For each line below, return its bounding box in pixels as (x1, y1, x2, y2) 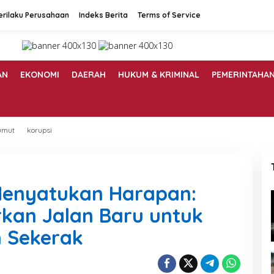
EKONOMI (20, 69, 59, 81)
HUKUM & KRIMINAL (118, 69, 199, 81)
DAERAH (72, 69, 106, 81)
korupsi (27, 125, 52, 135)
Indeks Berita (79, 10, 128, 20)
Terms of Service (138, 10, 201, 20)
